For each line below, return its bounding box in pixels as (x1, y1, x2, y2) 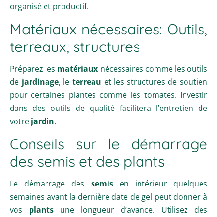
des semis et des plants (10, 152, 165, 170)
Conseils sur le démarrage (10, 134, 207, 153)
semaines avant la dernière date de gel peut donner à (10, 191, 207, 202)
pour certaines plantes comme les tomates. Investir (10, 89, 207, 100)
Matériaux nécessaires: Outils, (10, 19, 207, 38)
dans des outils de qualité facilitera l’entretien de (10, 102, 207, 113)
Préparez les (10, 63, 58, 74)
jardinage (21, 76, 59, 87)
